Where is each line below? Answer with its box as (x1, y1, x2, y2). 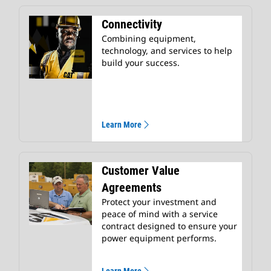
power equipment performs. (102, 232, 219, 244)
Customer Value (102, 163, 180, 178)
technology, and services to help (102, 45, 232, 57)
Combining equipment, (102, 33, 196, 45)
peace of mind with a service (102, 208, 218, 220)
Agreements (102, 180, 162, 195)
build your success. (102, 57, 180, 69)
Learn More (102, 120, 142, 130)
